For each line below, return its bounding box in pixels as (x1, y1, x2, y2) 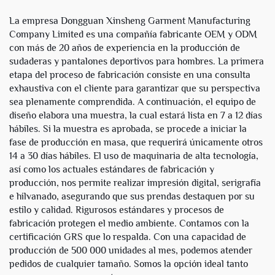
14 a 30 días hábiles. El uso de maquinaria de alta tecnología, (9, 150, 258, 161)
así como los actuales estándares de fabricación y (9, 164, 214, 175)
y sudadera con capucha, (15, 9, 122, 20)
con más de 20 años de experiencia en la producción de (9, 42, 240, 53)
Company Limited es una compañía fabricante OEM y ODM (9, 29, 257, 40)
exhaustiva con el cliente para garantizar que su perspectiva (9, 83, 260, 94)
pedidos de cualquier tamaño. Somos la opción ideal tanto (9, 258, 248, 269)
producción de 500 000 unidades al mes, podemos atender (9, 245, 252, 256)
